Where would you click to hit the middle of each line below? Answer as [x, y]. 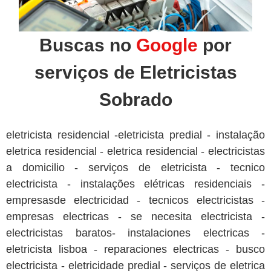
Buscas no [88, 45]
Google [169, 45]
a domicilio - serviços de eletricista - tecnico [135, 168]
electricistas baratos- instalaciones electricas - [135, 233]
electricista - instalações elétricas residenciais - [135, 184]
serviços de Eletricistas [135, 73]
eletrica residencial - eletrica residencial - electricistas [135, 152]
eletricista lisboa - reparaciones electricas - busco [135, 250]
